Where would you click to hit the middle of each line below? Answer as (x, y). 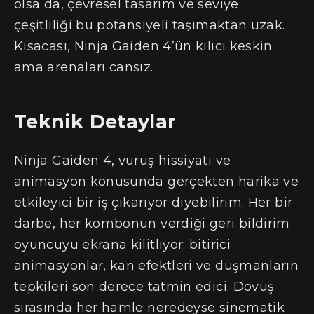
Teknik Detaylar (95, 121)
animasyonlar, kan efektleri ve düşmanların (157, 265)
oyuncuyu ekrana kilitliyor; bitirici (122, 244)
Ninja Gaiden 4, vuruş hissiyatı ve (123, 160)
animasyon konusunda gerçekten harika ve (157, 181)
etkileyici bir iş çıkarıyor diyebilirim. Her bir (153, 202)
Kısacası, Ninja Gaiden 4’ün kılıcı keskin (143, 46)
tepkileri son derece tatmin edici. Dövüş (144, 286)
